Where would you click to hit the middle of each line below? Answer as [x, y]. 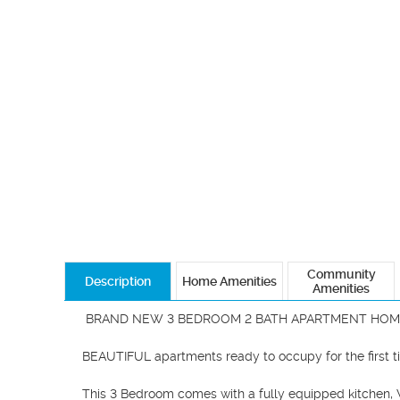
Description [118, 281]
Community [341, 274]
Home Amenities [229, 281]
